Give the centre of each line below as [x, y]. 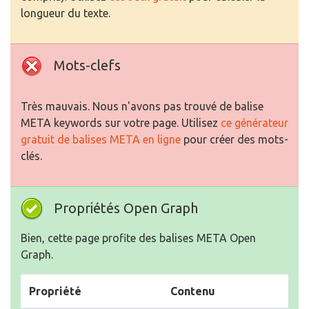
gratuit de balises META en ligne [101, 140]
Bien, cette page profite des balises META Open [138, 238]
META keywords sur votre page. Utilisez [121, 123]
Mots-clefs [87, 66]
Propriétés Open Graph [126, 208]
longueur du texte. [66, 13]
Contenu [193, 291]
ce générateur [255, 123]
